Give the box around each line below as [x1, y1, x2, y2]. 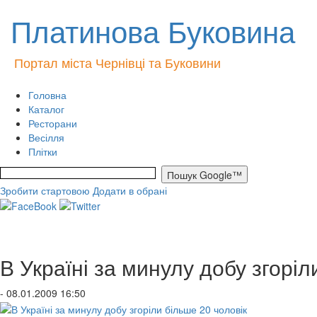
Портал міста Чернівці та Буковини [14, 53, 221, 71]
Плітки [28, 144, 57, 158]
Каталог [28, 102, 64, 116]
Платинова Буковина [11, 9, 295, 52]
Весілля [28, 130, 64, 144]
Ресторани [28, 116, 77, 130]
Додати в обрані [93, 183, 167, 197]
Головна [28, 88, 67, 102]
